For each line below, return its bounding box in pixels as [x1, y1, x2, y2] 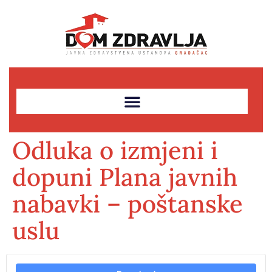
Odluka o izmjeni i [12, 135, 218, 166]
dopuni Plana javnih [12, 161, 237, 192]
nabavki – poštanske [12, 188, 243, 219]
